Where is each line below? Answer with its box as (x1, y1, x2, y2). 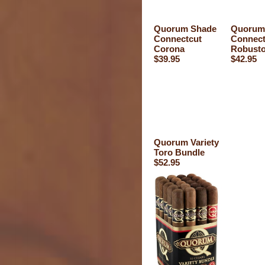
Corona (154, 44, 185, 54)
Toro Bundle (154, 147, 205, 157)
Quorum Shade (154, 24, 216, 34)
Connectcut (154, 34, 202, 44)
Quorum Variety (154, 137, 219, 147)
